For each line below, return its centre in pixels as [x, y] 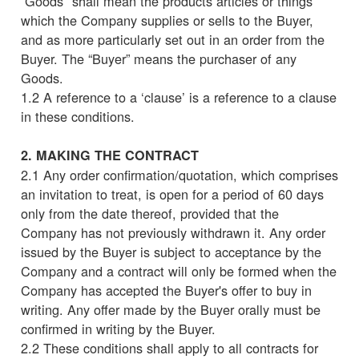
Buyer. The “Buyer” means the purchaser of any [159, 58]
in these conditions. [78, 116]
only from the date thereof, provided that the [150, 213]
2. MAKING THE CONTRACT [110, 155]
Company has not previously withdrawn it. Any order [173, 232]
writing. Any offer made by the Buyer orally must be [171, 309]
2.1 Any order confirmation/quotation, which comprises [179, 174]
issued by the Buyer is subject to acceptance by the [171, 251]
